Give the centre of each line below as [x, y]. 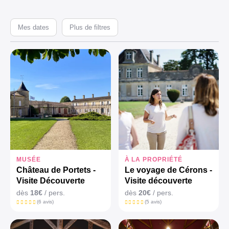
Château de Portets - [56, 170]
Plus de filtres [90, 28]
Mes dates [33, 28]
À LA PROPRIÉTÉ [153, 159]
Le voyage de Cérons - [168, 170]
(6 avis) [45, 201]
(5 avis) [153, 201]
